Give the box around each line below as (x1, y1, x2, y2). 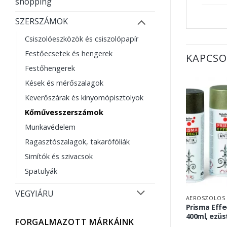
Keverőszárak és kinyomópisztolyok (25, 92, 143, 102)
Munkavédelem (25, 122, 75, 132)
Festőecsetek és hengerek (25, 48, 112, 58)
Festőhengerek (25, 63, 75, 73)
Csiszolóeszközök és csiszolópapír (25, 33, 138, 44)
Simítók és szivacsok (25, 151, 93, 161)
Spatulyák (25, 166, 57, 176)
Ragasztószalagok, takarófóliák (25, 136, 130, 146)
